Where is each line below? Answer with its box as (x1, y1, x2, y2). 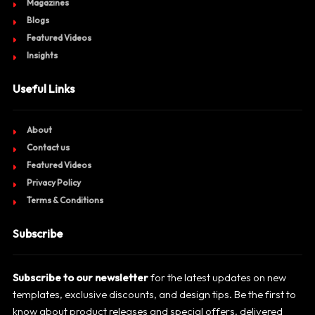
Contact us (26, 141, 70, 153)
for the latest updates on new (148, 270, 286, 284)
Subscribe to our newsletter (12, 270, 148, 284)
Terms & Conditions (26, 194, 103, 205)
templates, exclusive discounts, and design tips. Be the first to (12, 287, 296, 301)
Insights (26, 49, 58, 60)
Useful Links (12, 81, 75, 96)
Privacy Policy (26, 176, 81, 188)
